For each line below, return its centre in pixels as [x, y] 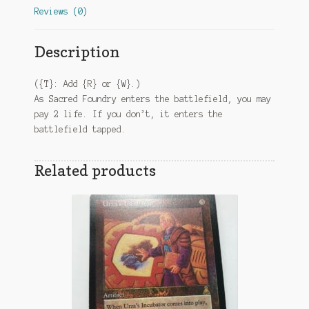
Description [77, 52]
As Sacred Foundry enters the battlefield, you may [152, 99]
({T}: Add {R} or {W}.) [87, 83]
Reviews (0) [61, 12]
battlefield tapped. [80, 129]
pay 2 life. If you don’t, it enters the [128, 114]
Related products [95, 170]
